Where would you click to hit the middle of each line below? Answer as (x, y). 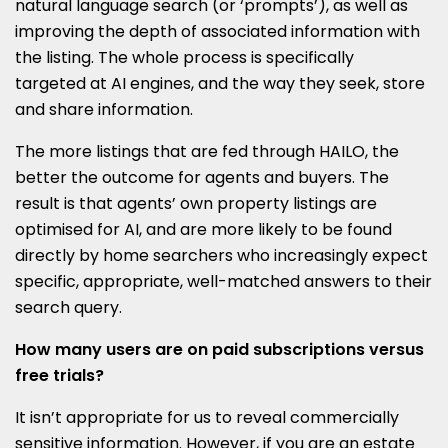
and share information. (104, 110)
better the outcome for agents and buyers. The (202, 178)
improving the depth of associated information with (217, 32)
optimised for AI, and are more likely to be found (203, 230)
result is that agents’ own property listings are (196, 204)
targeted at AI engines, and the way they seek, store (220, 84)
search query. (68, 308)
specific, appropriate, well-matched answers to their (223, 282)
